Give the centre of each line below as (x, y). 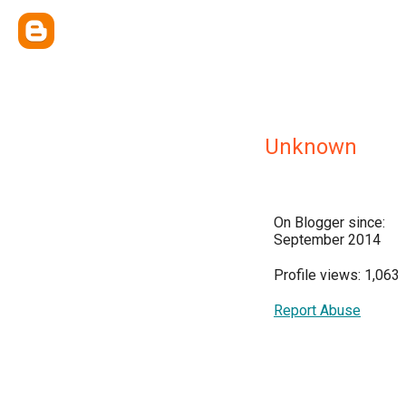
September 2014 (327, 240)
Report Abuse (317, 310)
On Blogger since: (329, 222)
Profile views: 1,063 (337, 275)
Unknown (311, 147)
